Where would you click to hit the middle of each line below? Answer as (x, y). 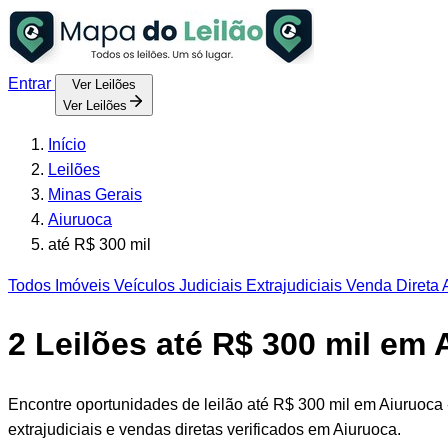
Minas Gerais (95, 194)
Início (67, 144)
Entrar (31, 83)
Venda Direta (390, 285)
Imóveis (82, 285)
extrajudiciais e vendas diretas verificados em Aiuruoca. (204, 429)
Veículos (142, 285)
